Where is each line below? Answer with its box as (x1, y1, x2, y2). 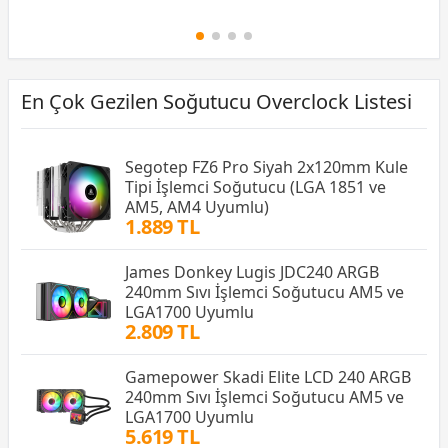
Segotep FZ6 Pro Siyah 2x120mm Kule (125, 155, 408, 178)
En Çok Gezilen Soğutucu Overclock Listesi (21, 87, 412, 115)
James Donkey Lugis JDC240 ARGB (125, 260, 379, 283)
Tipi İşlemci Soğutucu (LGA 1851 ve (125, 175, 386, 198)
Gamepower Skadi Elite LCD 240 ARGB (125, 365, 411, 388)
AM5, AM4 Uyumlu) (125, 195, 269, 218)
